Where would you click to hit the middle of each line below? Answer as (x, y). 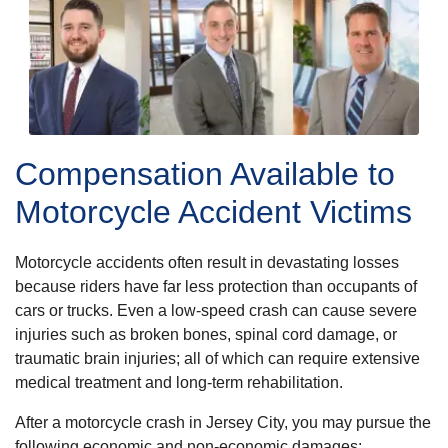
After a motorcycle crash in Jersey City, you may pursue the (223, 422)
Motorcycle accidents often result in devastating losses (207, 262)
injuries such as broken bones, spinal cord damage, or (206, 334)
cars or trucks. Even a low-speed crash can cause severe (216, 310)
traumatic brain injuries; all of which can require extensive (217, 358)
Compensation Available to (205, 173)
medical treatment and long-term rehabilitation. (179, 382)
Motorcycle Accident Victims (213, 211)
